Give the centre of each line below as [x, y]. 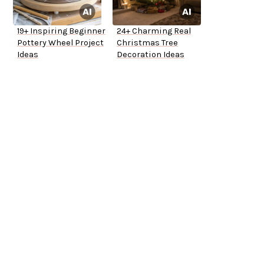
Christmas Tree [147, 43]
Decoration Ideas [151, 55]
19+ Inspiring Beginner [61, 31]
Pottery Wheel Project [60, 43]
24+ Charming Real [154, 31]
